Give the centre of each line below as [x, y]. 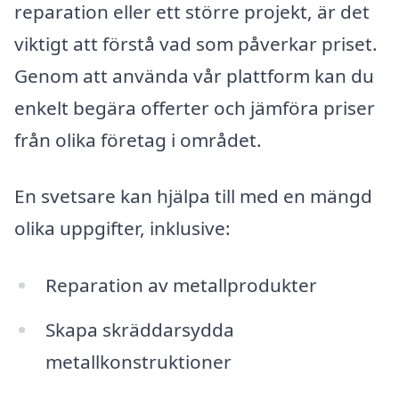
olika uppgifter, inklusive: [122, 228]
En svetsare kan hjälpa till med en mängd [193, 196]
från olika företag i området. [138, 139]
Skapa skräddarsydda [139, 329]
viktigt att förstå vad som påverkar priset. [196, 43]
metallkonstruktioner [138, 361]
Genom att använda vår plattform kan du [194, 75]
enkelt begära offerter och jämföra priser [195, 107]
